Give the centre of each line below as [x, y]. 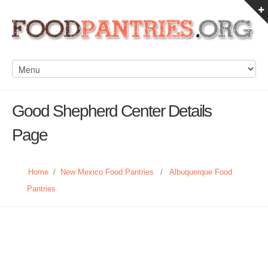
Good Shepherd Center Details [112, 111]
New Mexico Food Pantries [107, 172]
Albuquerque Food [201, 172]
